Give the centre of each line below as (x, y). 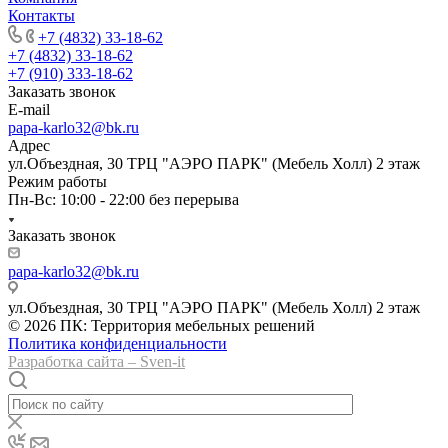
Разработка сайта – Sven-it (96, 361)
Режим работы (57, 181)
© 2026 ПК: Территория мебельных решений (161, 325)
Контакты (41, 15)
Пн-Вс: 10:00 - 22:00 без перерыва (123, 199)
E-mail (29, 109)
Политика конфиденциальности (117, 343)
